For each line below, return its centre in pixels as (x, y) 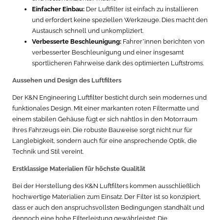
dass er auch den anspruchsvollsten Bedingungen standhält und (108, 208)
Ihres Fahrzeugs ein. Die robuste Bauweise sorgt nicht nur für (102, 130)
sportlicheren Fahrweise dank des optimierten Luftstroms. (118, 63)
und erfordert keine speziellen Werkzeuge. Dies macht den (120, 20)
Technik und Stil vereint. (48, 152)
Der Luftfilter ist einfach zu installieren (141, 9)
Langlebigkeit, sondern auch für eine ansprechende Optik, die (105, 141)
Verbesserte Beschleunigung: (77, 42)
